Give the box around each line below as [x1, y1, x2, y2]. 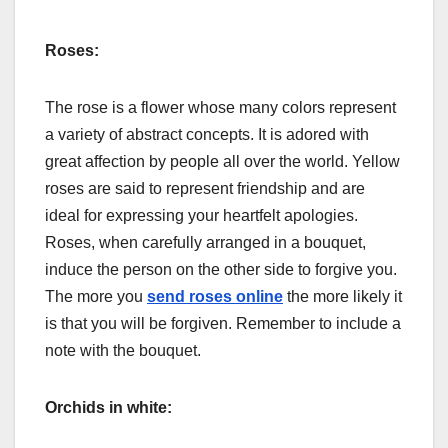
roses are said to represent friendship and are [45, 179, 365, 197]
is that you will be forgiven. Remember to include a [45, 314, 401, 332]
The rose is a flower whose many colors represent [45, 98, 396, 116]
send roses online [147, 287, 283, 305]
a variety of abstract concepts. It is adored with [45, 125, 369, 143]
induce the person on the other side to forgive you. [45, 260, 397, 278]
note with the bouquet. [45, 341, 201, 359]
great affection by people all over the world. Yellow [45, 152, 400, 170]
